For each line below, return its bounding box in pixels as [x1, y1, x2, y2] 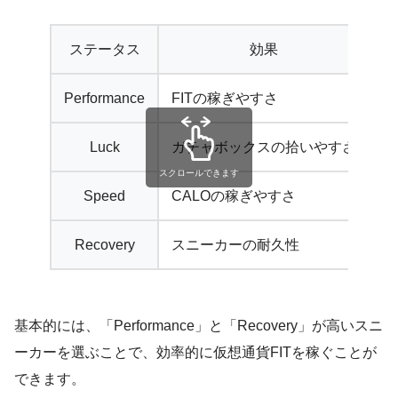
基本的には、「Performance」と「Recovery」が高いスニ [14, 318, 383, 334]
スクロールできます [159, 167, 239, 178]
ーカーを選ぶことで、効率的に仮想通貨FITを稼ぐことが [14, 345, 377, 361]
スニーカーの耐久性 [171, 237, 299, 253]
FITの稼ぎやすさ [171, 91, 278, 107]
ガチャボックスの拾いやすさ [171, 139, 356, 155]
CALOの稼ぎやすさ [171, 188, 296, 204]
